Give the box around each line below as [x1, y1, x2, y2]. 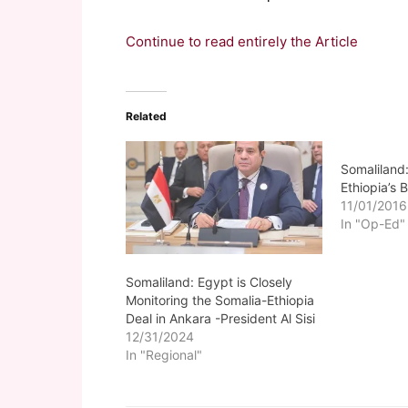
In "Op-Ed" [341, 216, 406, 231]
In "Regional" [126, 346, 202, 362]
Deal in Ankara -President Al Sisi [126, 310, 315, 326]
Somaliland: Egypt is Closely [126, 273, 292, 290]
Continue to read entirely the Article [126, 33, 358, 50]
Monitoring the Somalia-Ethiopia [126, 291, 314, 308]
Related [126, 109, 167, 123]
